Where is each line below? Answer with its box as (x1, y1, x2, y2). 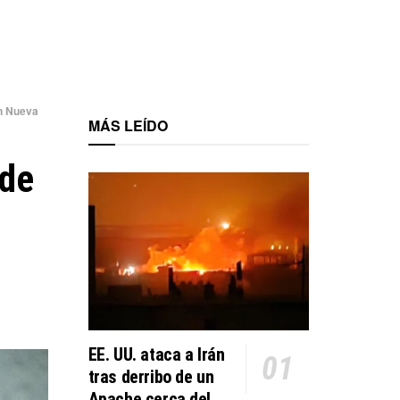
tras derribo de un (87, 365, 214, 387)
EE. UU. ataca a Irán (87, 343, 225, 365)
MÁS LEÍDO (87, 115, 168, 136)
